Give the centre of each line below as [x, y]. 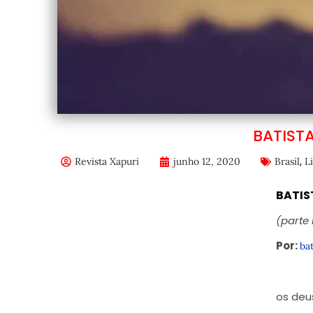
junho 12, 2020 [206, 161]
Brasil [287, 161]
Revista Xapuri [107, 161]
